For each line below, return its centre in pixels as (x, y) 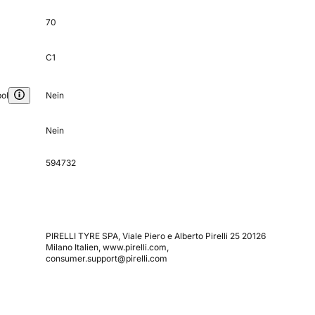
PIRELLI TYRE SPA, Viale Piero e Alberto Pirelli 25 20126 (155, 236)
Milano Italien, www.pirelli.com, (107, 247)
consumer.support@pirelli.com (106, 259)
